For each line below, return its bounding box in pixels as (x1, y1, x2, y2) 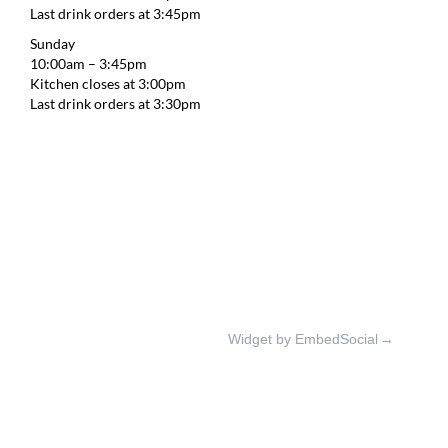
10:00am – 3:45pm (30, 55, 147, 73)
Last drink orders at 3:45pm (30, 5, 201, 23)
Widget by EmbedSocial (228, 331, 378, 348)
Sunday (30, 35, 75, 53)
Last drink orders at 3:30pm (30, 95, 201, 113)
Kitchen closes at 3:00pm (30, 75, 186, 93)
